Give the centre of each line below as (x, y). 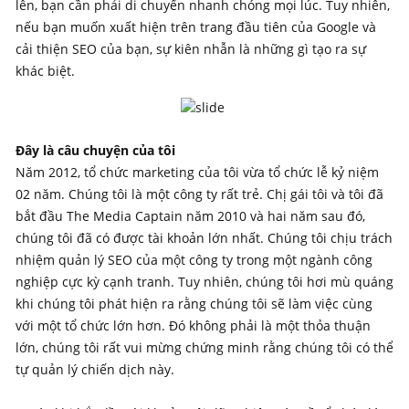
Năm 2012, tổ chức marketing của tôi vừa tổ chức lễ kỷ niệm (197, 172)
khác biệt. (45, 71)
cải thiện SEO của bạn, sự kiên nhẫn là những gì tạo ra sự (191, 49)
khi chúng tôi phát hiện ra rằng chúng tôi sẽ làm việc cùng (194, 303)
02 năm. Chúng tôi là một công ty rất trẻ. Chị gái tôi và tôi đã (199, 194)
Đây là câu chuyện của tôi (95, 150)
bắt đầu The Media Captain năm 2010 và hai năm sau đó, (190, 215)
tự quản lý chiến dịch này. (95, 369)
